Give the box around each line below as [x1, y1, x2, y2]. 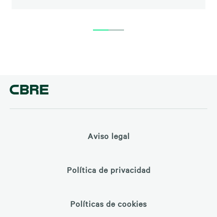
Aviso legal [87, 130, 130, 141]
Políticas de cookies [70, 198, 147, 209]
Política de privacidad [66, 164, 151, 175]
